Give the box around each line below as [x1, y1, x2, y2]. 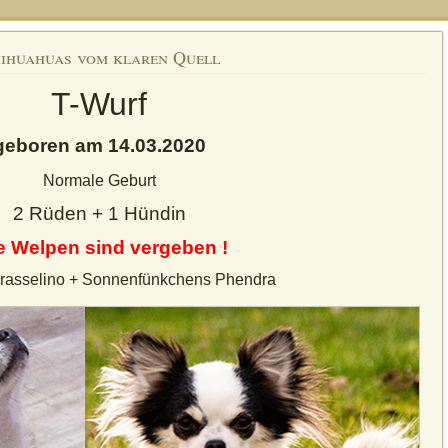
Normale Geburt [42, 172, 156, 189]
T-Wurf [51, 86, 147, 122]
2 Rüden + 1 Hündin [12, 203, 186, 224]
